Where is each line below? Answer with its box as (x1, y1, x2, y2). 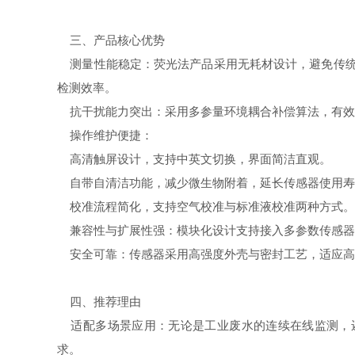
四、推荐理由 (57, 295, 141, 308)
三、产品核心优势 (57, 33, 165, 47)
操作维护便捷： (57, 128, 153, 142)
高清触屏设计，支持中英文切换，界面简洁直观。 (57, 152, 331, 166)
